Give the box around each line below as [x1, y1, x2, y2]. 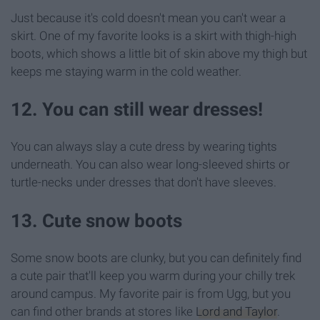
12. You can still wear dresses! [11, 99, 263, 121]
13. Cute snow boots [11, 209, 182, 231]
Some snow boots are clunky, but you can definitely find [11, 250, 301, 265]
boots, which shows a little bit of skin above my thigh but [11, 46, 307, 61]
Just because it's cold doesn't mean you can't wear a [11, 11, 286, 26]
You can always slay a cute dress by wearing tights [11, 139, 277, 154]
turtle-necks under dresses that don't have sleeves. [11, 175, 276, 190]
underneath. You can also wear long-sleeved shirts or [11, 157, 290, 172]
